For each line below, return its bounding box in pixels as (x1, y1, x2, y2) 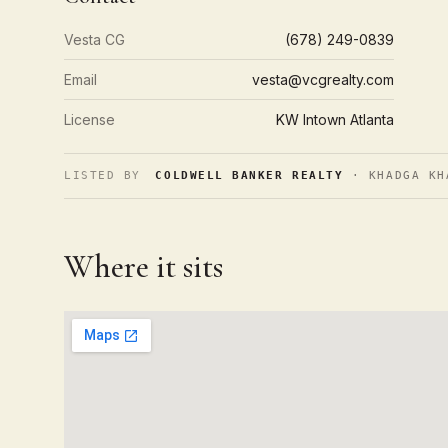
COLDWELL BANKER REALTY (155, 169, 344, 182)
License (64, 111, 115, 128)
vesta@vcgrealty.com (252, 71, 395, 88)
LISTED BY (64, 169, 141, 182)
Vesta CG (64, 31, 125, 48)
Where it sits (64, 247, 223, 286)
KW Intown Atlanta (276, 111, 395, 128)
